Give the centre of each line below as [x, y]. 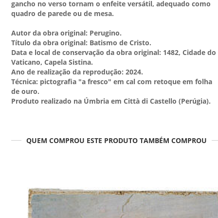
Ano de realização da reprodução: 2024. [77, 72]
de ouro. [25, 91]
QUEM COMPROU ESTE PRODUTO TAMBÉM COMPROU [116, 140]
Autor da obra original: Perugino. [66, 33]
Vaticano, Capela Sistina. [52, 62]
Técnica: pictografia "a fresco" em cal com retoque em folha [112, 82]
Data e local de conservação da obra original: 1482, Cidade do [114, 53]
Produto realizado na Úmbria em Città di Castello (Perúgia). [111, 101]
